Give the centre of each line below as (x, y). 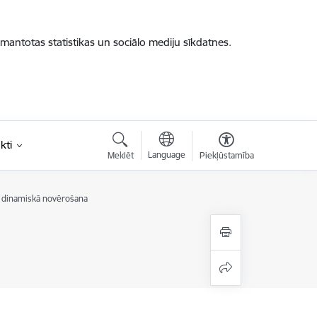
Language (166, 155)
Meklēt (120, 155)
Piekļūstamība (226, 155)
